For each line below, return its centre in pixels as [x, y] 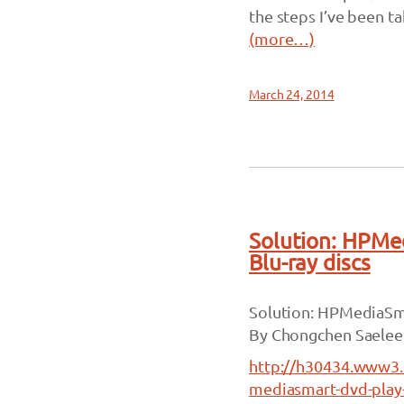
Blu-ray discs [309, 263]
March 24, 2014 [291, 95]
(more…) [282, 39]
